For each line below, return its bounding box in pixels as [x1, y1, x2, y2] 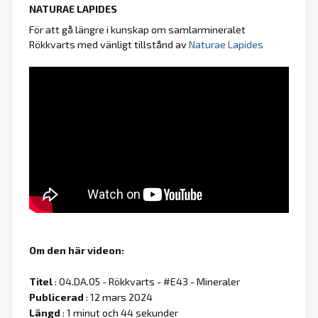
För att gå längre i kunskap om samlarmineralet [29, 23, 246, 35]
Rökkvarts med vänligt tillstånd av [29, 38, 189, 50]
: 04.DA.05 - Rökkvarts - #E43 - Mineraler [53, 275, 240, 287]
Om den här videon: [29, 243, 124, 256]
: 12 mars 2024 [84, 290, 153, 303]
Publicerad [29, 290, 84, 303]
